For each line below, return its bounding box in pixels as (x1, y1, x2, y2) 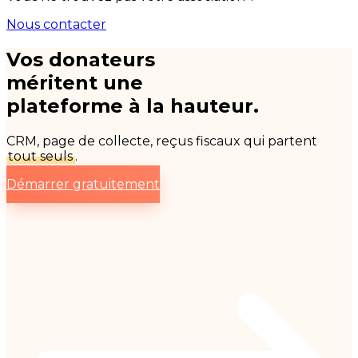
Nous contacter (6, 17, 106, 32)
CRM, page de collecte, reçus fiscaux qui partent (6, 133, 317, 149)
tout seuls (8, 148, 74, 164)
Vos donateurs (6, 47, 155, 71)
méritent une (6, 70, 143, 94)
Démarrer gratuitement (6, 176, 160, 192)
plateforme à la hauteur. (6, 93, 259, 117)
